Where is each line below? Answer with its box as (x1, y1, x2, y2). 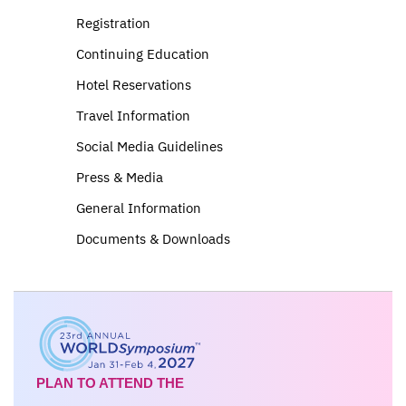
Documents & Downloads (76, 230, 230, 247)
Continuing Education (76, 45, 209, 63)
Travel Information (76, 107, 190, 124)
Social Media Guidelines (76, 138, 223, 155)
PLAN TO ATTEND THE (36, 375, 184, 391)
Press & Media (76, 169, 163, 186)
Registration (76, 14, 150, 32)
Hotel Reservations (76, 76, 191, 93)
